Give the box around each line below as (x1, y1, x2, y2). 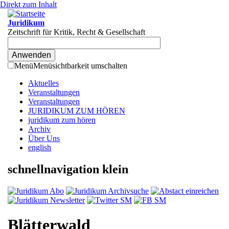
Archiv (28, 125, 51, 133)
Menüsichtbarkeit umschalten (33, 61, 127, 70)
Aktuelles (28, 79, 59, 87)
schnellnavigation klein (8, 162, 128, 176)
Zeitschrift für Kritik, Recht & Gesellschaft (8, 28, 145, 36)
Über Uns (28, 134, 60, 143)
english (28, 143, 51, 152)
